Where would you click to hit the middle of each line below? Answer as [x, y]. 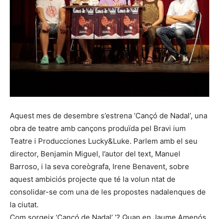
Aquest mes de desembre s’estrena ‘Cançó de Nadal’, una [109, 116]
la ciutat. [24, 205]
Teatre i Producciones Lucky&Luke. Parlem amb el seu [104, 141]
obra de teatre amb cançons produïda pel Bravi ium [98, 128]
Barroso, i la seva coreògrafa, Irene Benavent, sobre [99, 166]
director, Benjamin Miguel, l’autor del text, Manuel [95, 154]
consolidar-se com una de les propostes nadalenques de [108, 192]
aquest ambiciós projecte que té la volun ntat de [93, 179]
